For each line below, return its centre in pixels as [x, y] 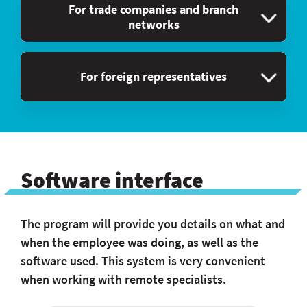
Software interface [112, 180]
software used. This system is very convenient [143, 261]
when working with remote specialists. [123, 279]
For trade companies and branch [153, 9]
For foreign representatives [153, 76]
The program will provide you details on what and [153, 224]
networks [153, 24]
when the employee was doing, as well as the [139, 242]
